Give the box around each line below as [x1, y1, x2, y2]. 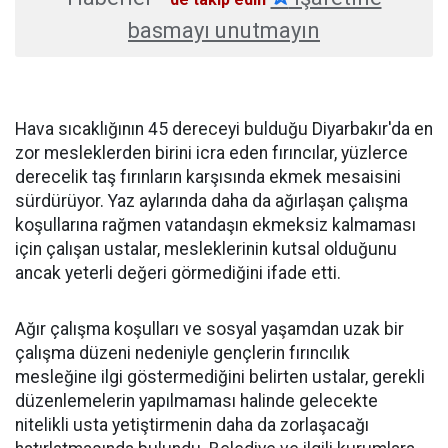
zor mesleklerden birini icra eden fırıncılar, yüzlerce [15, 143, 408, 164]
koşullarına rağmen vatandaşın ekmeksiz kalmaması [15, 215, 416, 236]
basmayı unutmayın [128, 18, 320, 44]
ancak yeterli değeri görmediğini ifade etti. [15, 263, 341, 284]
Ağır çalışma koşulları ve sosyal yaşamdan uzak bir [15, 319, 404, 340]
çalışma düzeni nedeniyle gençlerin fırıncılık [15, 343, 350, 364]
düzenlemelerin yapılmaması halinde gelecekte [15, 391, 378, 412]
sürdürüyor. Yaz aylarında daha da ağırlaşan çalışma [15, 191, 408, 212]
